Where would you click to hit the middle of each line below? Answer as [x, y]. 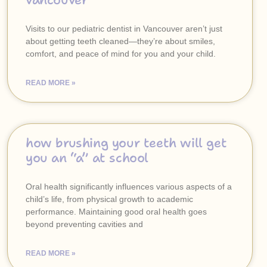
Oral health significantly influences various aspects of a [129, 187]
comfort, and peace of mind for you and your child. [121, 54]
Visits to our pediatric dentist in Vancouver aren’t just [124, 29]
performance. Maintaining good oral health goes [116, 212]
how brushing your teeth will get [126, 143]
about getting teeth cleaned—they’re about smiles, [120, 41]
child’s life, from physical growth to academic [109, 199]
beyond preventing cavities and [84, 224]
